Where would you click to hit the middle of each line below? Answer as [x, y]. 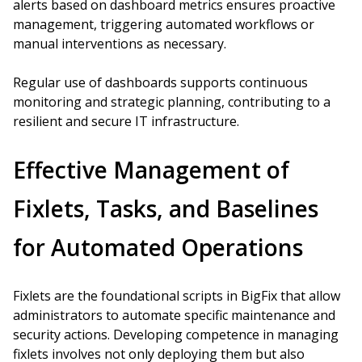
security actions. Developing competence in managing [176, 335]
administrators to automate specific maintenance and [174, 315]
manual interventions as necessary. [120, 44]
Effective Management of [151, 170]
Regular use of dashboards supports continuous [160, 82]
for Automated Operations [158, 247]
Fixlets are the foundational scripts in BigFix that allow [177, 296]
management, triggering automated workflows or [164, 24]
